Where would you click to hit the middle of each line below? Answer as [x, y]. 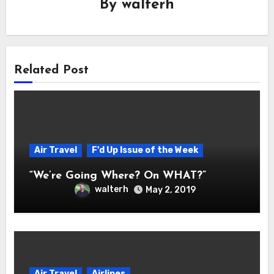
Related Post [51, 70]
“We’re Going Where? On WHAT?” [117, 176]
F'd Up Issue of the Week [145, 150]
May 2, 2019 [170, 190]
